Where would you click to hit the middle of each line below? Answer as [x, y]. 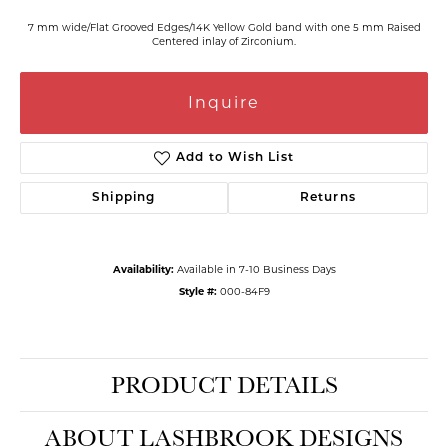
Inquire [224, 102]
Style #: [197, 291]
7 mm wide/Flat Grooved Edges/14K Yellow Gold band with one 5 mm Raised [224, 27]
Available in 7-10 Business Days [256, 269]
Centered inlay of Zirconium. [224, 41]
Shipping [124, 198]
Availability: [143, 269]
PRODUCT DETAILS [224, 384]
